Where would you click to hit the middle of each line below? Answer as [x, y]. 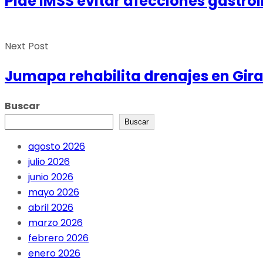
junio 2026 [51, 177]
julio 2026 [49, 162]
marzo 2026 [55, 223]
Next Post [27, 46]
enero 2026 [54, 254]
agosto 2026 [57, 147]
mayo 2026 [54, 193]
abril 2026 [51, 208]
